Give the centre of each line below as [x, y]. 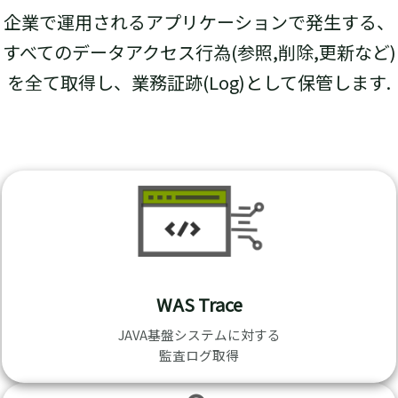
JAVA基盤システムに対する [199, 335]
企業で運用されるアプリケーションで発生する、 [199, 21]
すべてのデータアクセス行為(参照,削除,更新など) [199, 52]
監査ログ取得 [199, 355]
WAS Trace [199, 305]
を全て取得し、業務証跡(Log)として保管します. [199, 82]
